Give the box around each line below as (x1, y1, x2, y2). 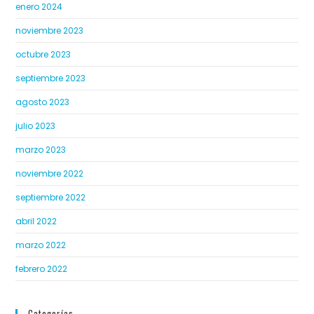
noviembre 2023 (15, 25, 84, 37)
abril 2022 (15, 215, 57, 228)
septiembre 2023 (15, 72, 86, 85)
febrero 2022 (15, 263, 68, 275)
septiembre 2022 (15, 191, 86, 204)
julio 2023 (15, 120, 56, 132)
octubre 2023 (15, 48, 71, 61)
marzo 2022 (15, 239, 67, 252)
